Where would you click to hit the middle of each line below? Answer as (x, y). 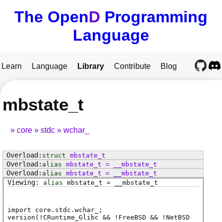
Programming (154, 17)
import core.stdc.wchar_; (55, 210)
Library (91, 66)
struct (54, 156)
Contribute (132, 66)
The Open (52, 17)
